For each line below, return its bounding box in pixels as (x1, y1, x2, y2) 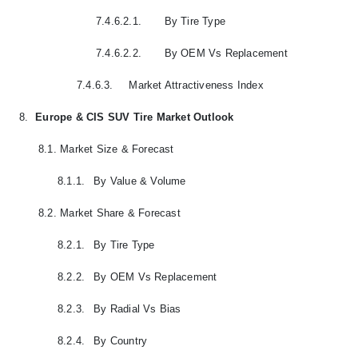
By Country (93, 334, 148, 347)
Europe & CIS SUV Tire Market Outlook (35, 110, 234, 123)
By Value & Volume (93, 174, 186, 187)
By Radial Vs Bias (93, 302, 181, 315)
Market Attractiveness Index (129, 78, 264, 91)
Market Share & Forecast (60, 206, 181, 219)
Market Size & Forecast (60, 142, 174, 155)
